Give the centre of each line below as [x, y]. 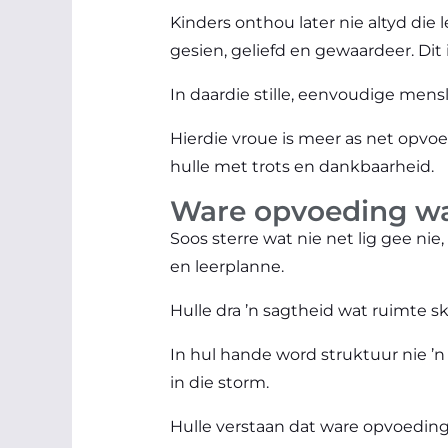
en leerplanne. [227, 266]
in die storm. [219, 382]
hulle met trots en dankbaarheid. [302, 166]
